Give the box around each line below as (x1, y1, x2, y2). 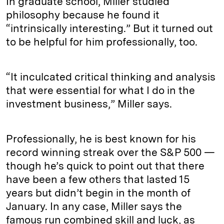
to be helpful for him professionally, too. (6, 35, 200, 48)
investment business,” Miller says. (6, 97, 174, 110)
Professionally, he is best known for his (6, 132, 196, 145)
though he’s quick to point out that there (6, 159, 204, 172)
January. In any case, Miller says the (6, 200, 182, 213)
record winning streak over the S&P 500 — (6, 146, 215, 159)
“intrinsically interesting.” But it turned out (6, 22, 213, 35)
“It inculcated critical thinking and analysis (6, 70, 215, 83)
